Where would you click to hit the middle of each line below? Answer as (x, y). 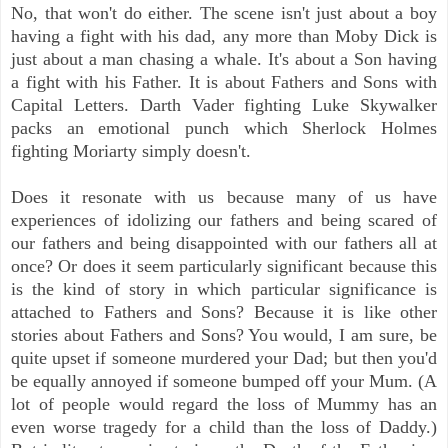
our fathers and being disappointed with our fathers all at (224, 243)
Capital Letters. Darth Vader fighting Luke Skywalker (224, 105)
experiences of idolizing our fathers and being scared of (224, 220)
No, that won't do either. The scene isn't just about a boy (224, 13)
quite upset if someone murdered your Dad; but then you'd (224, 358)
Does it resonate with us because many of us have (224, 197)
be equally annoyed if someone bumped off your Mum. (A (224, 381)
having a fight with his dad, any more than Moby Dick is (224, 36)
